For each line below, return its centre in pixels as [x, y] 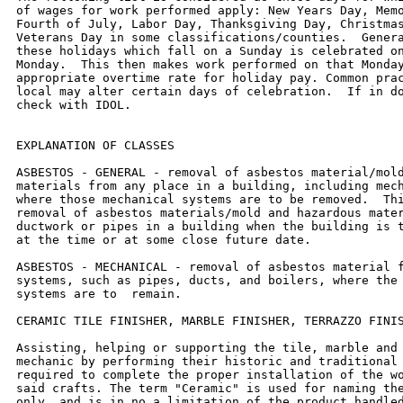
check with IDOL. [74, 104]
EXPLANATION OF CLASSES [95, 145]
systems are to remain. [99, 293]
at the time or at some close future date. [164, 239]
